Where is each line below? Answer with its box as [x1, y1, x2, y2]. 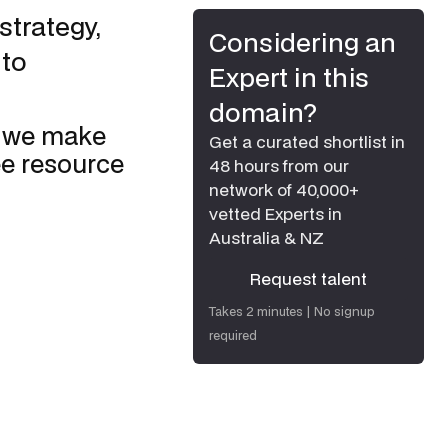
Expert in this [209, 59, 369, 95]
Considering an [209, 24, 396, 60]
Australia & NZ [209, 226, 324, 249]
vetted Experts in [209, 202, 342, 225]
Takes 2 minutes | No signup [209, 303, 375, 320]
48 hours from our [209, 154, 349, 177]
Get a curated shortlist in [209, 130, 405, 153]
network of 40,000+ [209, 178, 359, 201]
